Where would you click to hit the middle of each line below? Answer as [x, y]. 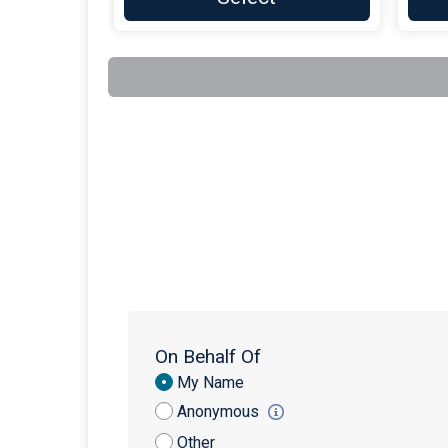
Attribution [195, 402]
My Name [210, 383]
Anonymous [220, 412]
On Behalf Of [208, 357]
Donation [188, 382]
